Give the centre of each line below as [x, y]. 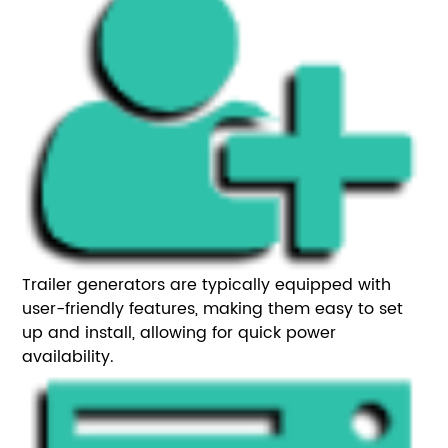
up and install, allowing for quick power [179, 332]
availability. [68, 356]
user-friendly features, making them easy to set [213, 308]
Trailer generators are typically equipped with [207, 284]
